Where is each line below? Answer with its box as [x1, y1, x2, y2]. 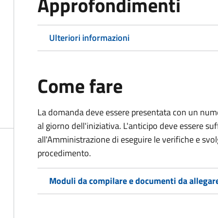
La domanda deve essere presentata [37, 106, 171, 119]
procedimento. [37, 146, 91, 160]
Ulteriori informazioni [49, 31, 129, 44]
